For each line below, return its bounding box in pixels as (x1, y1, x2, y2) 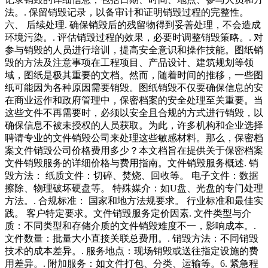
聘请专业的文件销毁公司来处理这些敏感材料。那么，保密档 (5, 133, 263, 144)
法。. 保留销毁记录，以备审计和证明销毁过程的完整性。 (5, 7, 249, 18)
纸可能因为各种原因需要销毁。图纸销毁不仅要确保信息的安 (5, 83, 263, 93)
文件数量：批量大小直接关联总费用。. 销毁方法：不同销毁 (5, 233, 258, 244)
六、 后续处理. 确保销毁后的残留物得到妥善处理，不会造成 (5, 20, 261, 31)
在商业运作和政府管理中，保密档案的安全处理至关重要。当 (5, 95, 263, 106)
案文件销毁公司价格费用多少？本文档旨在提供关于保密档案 (5, 145, 263, 156)
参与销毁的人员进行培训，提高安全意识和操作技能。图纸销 (5, 45, 263, 56)
